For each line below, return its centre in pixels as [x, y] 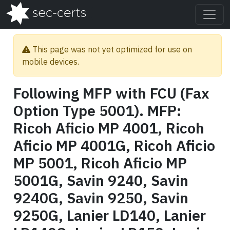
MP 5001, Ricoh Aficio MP [100, 163]
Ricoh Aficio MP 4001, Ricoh [109, 128]
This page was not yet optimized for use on [111, 49]
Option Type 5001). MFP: [97, 111]
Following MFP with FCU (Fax [111, 93]
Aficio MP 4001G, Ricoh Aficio [114, 146]
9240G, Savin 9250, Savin [101, 198]
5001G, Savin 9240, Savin [101, 180]
